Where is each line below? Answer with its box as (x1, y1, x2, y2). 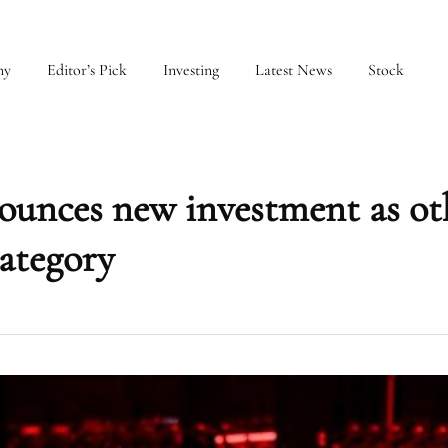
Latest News (255, 60, 332, 80)
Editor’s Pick (47, 60, 127, 80)
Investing (163, 60, 219, 80)
